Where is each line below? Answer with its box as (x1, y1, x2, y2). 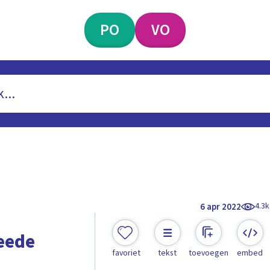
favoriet (111, 247, 140, 260)
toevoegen (189, 247, 229, 260)
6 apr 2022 (200, 200, 242, 213)
